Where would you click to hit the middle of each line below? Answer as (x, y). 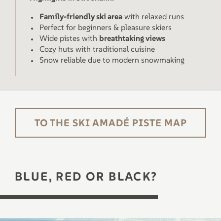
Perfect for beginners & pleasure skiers (106, 27)
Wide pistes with (69, 38)
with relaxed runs (153, 16)
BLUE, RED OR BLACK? (86, 176)
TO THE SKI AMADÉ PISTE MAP (110, 123)
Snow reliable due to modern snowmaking (112, 60)
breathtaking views (132, 38)
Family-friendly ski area (81, 16)
